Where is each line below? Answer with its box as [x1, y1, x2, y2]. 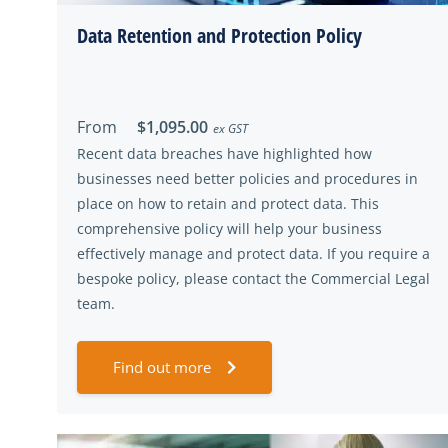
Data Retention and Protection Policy [77, 22, 362, 49]
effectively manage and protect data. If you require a [77, 244, 430, 263]
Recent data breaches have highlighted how [77, 144, 372, 163]
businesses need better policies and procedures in [77, 169, 418, 188]
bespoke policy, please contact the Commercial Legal [77, 269, 430, 288]
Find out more [113, 357, 211, 377]
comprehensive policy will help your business [77, 219, 382, 238]
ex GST [213, 120, 248, 137]
